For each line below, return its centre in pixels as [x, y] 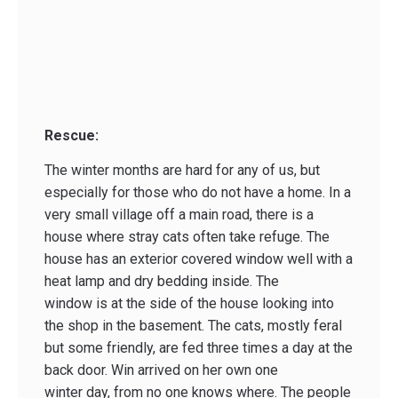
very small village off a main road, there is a [179, 215]
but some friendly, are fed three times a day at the [199, 348]
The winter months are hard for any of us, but [182, 171]
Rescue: [72, 135]
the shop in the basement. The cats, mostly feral [193, 326]
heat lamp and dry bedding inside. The [162, 282]
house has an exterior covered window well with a [199, 259]
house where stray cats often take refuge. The [187, 237]
